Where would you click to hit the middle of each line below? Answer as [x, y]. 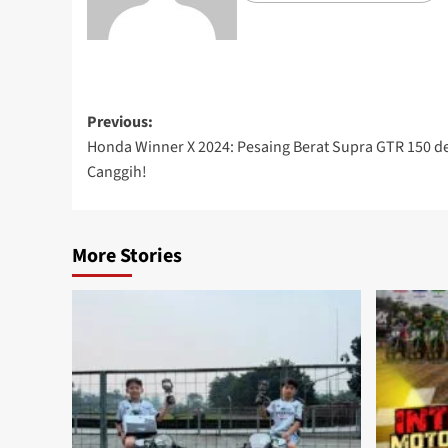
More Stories [127, 256]
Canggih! [117, 172]
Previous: [120, 122]
